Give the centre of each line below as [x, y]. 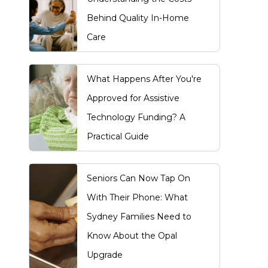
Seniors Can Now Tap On [138, 178]
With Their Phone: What [137, 197]
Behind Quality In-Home [138, 18]
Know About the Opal [132, 236]
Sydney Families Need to [139, 217]
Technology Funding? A [136, 117]
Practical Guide [118, 136]
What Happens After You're [144, 79]
